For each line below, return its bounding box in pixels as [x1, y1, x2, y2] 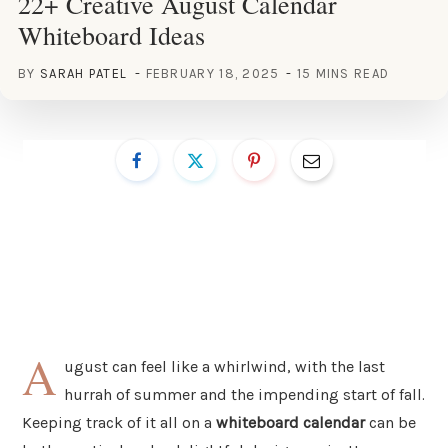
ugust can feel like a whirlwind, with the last [64, 356, 386, 376]
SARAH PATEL [39, 65, 128, 81]
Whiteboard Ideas [18, 17, 205, 52]
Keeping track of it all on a [22, 412, 216, 432]
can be [365, 412, 416, 432]
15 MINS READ [296, 65, 390, 81]
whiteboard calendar [216, 412, 365, 432]
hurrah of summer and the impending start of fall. [64, 384, 426, 404]
